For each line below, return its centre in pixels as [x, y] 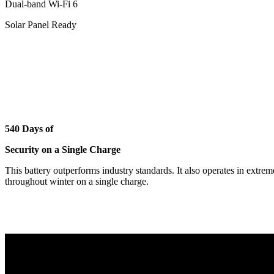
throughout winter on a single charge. [77, 181]
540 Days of [29, 128]
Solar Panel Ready [41, 24]
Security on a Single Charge [63, 149]
